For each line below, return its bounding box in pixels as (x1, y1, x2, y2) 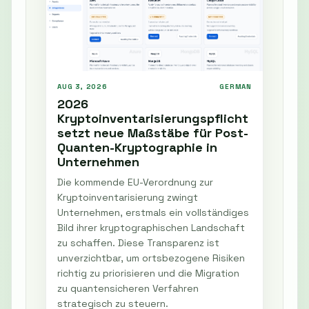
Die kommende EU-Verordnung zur (57, 176, 213, 189)
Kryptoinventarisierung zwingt (57, 191, 198, 204)
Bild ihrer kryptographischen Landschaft (57, 221, 245, 235)
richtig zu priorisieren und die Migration (57, 267, 239, 280)
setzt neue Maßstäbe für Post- (57, 125, 248, 141)
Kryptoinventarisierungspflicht (57, 110, 248, 127)
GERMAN (219, 82, 252, 92)
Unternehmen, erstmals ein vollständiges (57, 206, 249, 219)
